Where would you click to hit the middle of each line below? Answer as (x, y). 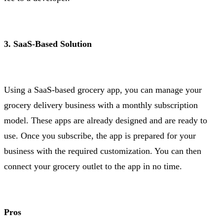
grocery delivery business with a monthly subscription (101, 105)
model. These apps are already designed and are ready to (106, 121)
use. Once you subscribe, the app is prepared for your (100, 136)
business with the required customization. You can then (103, 151)
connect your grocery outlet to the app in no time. (93, 166)
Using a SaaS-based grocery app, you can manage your (103, 90)
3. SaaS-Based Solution (48, 44)
